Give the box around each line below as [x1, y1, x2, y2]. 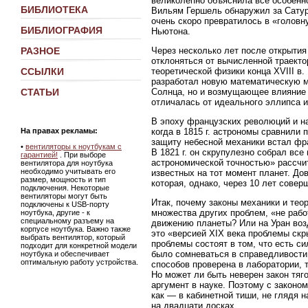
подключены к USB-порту [21, 200, 109, 208]
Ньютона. [151, 25, 190, 36]
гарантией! [21, 151, 58, 159]
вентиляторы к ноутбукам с [25, 142, 122, 151]
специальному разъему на [21, 217, 114, 225]
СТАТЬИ [21, 87, 59, 98]
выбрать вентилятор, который [21, 233, 125, 241]
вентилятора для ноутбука [21, 159, 113, 167]
